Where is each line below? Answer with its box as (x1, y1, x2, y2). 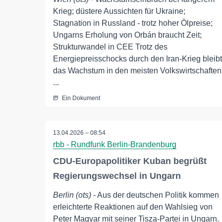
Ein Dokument (62, 95, 100, 102)
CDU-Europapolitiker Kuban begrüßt (53, 156, 207, 166)
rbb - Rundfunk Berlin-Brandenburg (53, 140, 176, 149)
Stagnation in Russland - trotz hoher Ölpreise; (53, 19, 213, 27)
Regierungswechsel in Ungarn (53, 171, 181, 181)
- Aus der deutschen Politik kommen (91, 191, 219, 200)
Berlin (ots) (53, 191, 91, 200)
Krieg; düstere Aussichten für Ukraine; (53, 7, 185, 15)
